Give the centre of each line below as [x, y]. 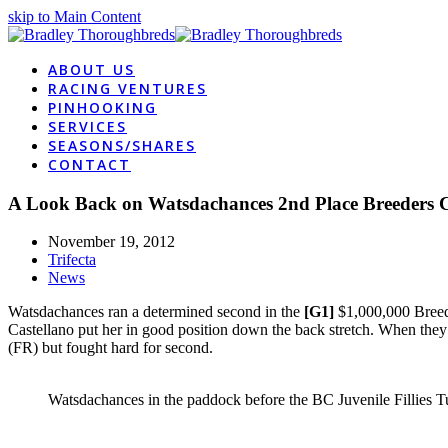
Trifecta [72, 260]
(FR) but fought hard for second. [110, 348]
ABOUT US [91, 69]
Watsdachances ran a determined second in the [156, 312]
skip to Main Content [74, 16]
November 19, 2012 [111, 242]
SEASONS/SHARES [122, 145]
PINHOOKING [102, 107]
